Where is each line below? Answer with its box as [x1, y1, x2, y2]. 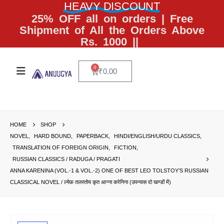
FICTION [114, 144, 136, 150]
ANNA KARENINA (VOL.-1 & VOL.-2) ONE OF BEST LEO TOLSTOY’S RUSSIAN [10, 167, 208, 173]
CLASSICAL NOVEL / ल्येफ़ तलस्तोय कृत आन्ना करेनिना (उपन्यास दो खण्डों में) [10, 178, 171, 185]
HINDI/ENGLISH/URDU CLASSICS [114, 132, 200, 139]
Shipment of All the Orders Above [19, 24, 204, 36]
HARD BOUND [34, 132, 71, 139]
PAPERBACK [76, 132, 108, 139]
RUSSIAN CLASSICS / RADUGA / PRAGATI [12, 155, 120, 162]
